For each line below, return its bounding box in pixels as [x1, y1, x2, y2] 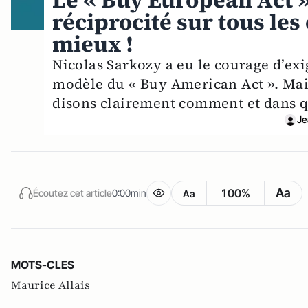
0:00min [112, 186, 146, 199]
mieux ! [52, 29, 134, 60]
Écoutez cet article [33, 186, 112, 199]
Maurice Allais [11, 278, 90, 294]
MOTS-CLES [11, 258, 74, 272]
